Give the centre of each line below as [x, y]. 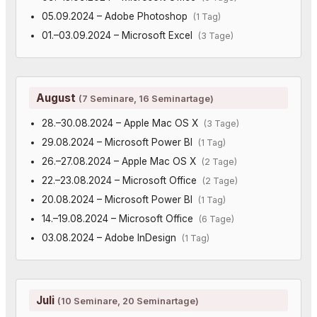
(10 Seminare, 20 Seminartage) [128, 300]
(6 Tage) [216, 219]
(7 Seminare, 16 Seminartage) [146, 98]
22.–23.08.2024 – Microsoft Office [122, 180]
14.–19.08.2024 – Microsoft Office [120, 218]
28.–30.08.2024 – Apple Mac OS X [122, 123]
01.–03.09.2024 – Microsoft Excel [120, 35]
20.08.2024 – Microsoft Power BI [120, 199]
